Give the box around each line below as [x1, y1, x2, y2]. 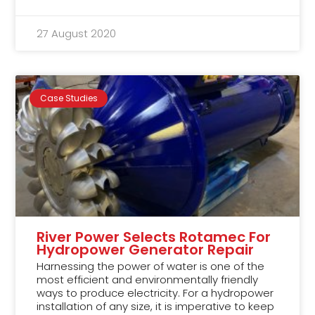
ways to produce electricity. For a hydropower [37, 285, 274, 301]
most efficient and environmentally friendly [37, 272, 259, 288]
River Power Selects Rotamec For [37, 227, 271, 247]
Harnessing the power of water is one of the [37, 259, 265, 274]
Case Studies [39, 91, 98, 104]
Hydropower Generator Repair [37, 240, 255, 260]
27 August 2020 [37, 25, 117, 41]
